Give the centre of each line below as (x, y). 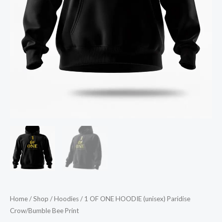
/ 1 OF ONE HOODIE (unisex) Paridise (135, 198)
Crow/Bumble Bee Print (44, 210)
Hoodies (66, 198)
